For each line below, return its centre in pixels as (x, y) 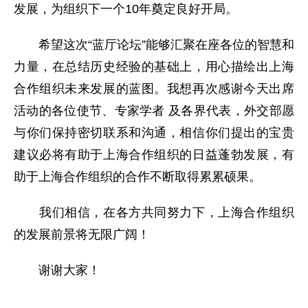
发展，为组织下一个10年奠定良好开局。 (126, 9)
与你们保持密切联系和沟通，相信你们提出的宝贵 (154, 132)
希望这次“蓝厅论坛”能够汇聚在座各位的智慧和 (154, 44)
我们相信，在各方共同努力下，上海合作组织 (154, 212)
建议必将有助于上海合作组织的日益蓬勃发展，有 (154, 154)
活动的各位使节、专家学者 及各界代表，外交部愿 (154, 110)
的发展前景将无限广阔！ (82, 234)
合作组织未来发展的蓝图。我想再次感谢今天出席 (154, 88)
